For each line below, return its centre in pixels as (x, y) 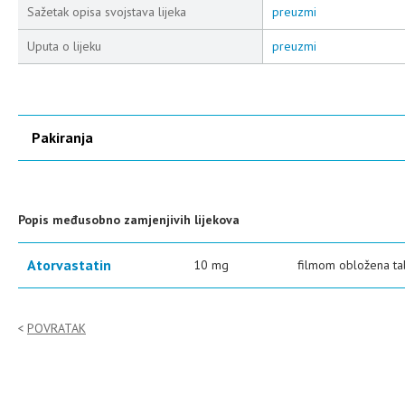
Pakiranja (62, 137)
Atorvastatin (69, 265)
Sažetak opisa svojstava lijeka (107, 12)
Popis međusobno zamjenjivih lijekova (129, 220)
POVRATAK (57, 328)
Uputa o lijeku (64, 46)
